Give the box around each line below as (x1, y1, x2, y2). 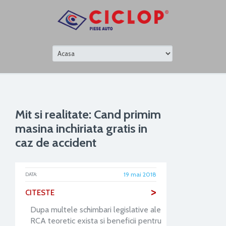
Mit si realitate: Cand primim (15, 107, 161, 122)
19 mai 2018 (124, 171, 156, 178)
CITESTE (25, 188, 54, 197)
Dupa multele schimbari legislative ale (30, 205, 161, 214)
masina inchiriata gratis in (15, 121, 147, 136)
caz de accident (15, 135, 96, 150)
